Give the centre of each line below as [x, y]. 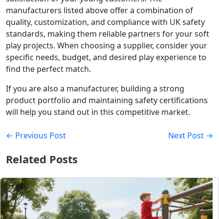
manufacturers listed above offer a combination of [99, 10]
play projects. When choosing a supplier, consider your [107, 45]
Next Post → [191, 135]
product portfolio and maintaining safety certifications [107, 100]
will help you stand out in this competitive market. [98, 112]
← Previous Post [36, 135]
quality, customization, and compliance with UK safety [105, 22]
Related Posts [42, 159]
